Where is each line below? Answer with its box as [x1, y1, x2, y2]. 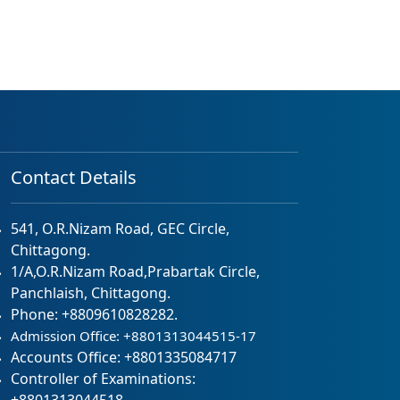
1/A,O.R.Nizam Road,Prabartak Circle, [11, 262, 261, 281]
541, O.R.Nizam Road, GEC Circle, [11, 219, 230, 238]
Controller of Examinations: [11, 369, 196, 388]
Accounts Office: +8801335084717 [11, 347, 237, 367]
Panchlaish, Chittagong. [11, 283, 171, 303]
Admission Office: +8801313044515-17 [11, 327, 257, 345]
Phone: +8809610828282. [11, 304, 179, 324]
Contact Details [11, 165, 137, 189]
